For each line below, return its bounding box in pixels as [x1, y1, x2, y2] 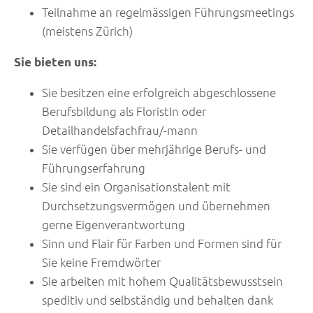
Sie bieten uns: [14, 55, 96, 69]
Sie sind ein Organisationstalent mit [42, 180, 231, 194]
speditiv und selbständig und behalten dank [42, 293, 273, 307]
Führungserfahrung [42, 161, 145, 175]
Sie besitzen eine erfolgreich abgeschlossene [42, 86, 276, 100]
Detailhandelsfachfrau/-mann [42, 124, 198, 138]
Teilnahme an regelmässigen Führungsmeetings [42, 6, 294, 20]
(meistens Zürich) [42, 24, 133, 38]
